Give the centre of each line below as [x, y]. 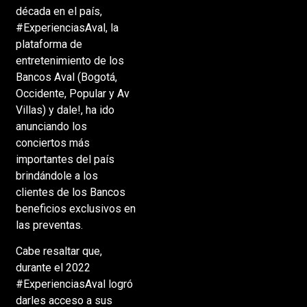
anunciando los [51, 126]
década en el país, [59, 11]
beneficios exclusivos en [75, 208]
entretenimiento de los [70, 60]
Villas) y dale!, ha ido [65, 110]
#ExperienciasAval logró [74, 284]
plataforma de [49, 44]
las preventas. [49, 225]
